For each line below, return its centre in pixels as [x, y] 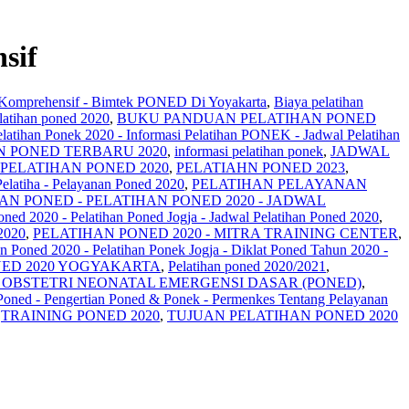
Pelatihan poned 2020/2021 [247, 266]
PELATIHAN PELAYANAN [279, 184]
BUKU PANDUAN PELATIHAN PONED [246, 118]
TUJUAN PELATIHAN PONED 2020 [283, 315]
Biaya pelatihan [319, 101]
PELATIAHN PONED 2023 [261, 167]
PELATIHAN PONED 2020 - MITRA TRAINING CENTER [215, 233]
